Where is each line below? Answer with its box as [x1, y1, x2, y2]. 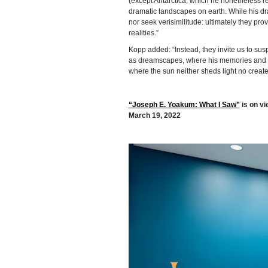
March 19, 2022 [128, 111, 181, 120]
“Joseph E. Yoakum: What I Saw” [128, 100, 240, 109]
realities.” [128, 29, 159, 38]
